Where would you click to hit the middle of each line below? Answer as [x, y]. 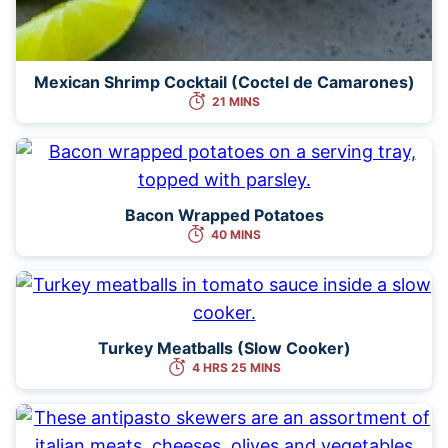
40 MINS [236, 234]
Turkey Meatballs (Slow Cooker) [224, 347]
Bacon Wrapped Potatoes [224, 214]
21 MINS [236, 101]
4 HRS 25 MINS [236, 367]
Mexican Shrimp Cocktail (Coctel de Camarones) [224, 81]
